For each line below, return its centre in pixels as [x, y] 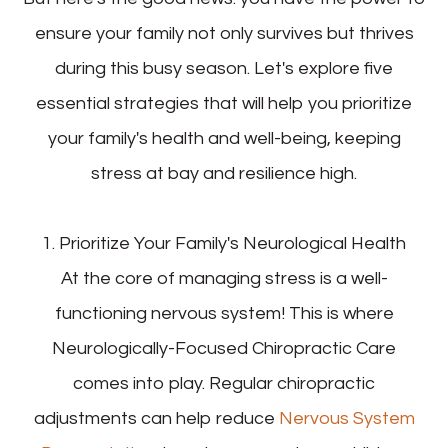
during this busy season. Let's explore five [224, 69]
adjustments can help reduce [156, 419]
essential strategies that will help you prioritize [224, 104]
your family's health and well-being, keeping [224, 139]
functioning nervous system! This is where [224, 314]
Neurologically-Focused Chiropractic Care [224, 349]
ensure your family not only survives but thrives [224, 34]
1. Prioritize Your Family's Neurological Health [224, 244]
